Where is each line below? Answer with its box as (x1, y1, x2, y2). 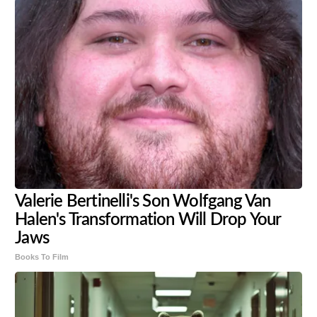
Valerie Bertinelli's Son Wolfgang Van (15, 192, 271, 210)
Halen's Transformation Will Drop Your (15, 211, 281, 229)
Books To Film (15, 252, 69, 261)
